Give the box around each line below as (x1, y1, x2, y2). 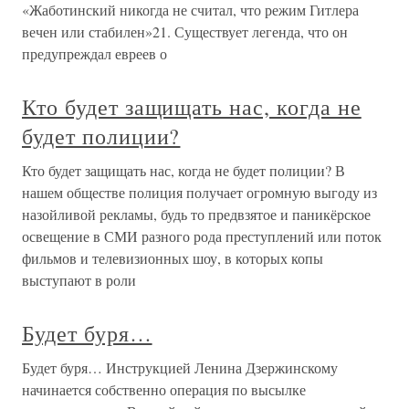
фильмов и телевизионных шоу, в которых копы (22, 248, 323, 267)
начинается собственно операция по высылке (22, 380, 306, 399)
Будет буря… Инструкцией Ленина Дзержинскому (22, 358, 338, 377)
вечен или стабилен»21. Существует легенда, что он (22, 22, 348, 41)
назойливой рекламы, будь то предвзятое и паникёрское (22, 204, 371, 224)
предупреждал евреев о (22, 44, 167, 63)
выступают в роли (22, 270, 136, 289)
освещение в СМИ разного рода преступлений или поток (22, 226, 382, 246)
